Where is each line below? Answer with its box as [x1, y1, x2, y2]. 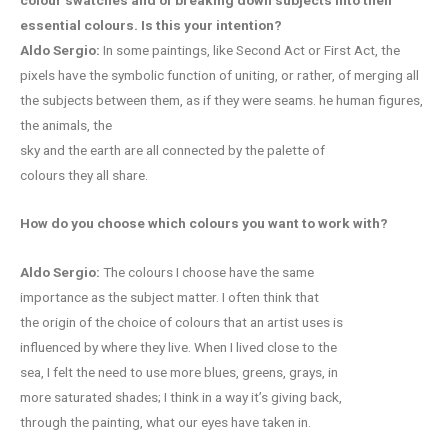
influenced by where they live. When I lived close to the [20, 339, 337, 356]
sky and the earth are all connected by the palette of [20, 141, 325, 158]
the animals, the [20, 116, 112, 133]
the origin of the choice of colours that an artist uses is [20, 314, 343, 331]
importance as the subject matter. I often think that [20, 289, 319, 306]
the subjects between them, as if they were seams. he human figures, [20, 91, 423, 108]
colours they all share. [20, 166, 148, 183]
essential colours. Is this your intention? [20, 16, 282, 33]
